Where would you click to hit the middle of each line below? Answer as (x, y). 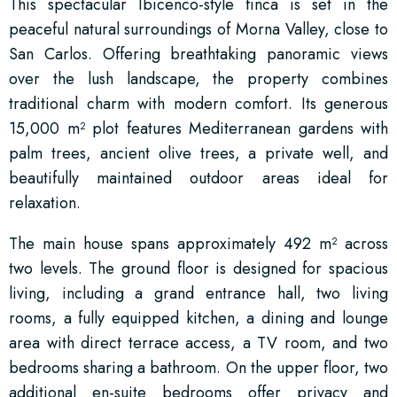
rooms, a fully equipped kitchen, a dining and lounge (198, 318)
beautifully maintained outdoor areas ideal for (198, 178)
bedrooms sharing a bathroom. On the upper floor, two (198, 367)
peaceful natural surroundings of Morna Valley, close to (198, 29)
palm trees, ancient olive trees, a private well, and (198, 153)
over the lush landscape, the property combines (198, 78)
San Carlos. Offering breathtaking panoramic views (198, 54)
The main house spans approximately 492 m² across (198, 243)
